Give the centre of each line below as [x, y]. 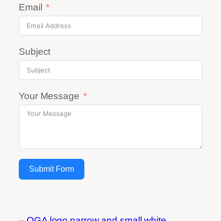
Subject [35, 52]
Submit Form [52, 169]
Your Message [49, 96]
